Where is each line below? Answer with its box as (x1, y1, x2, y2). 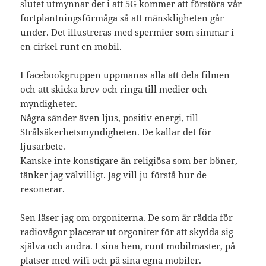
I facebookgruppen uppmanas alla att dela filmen (20, 68, 230, 81)
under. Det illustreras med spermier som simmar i (20, 26, 235, 38)
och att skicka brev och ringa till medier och (20, 83, 208, 95)
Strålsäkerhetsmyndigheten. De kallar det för (20, 125, 212, 138)
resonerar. (20, 182, 65, 195)
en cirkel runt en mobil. (20, 40, 122, 52)
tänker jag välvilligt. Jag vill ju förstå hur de (20, 168, 207, 180)
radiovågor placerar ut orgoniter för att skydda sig (20, 225, 234, 237)
